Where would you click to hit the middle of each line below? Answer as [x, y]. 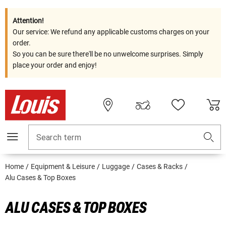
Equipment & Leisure [63, 167]
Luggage [116, 167]
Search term [59, 138]
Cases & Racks [160, 167]
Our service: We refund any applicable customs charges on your [111, 32]
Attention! [28, 21]
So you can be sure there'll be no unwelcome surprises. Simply [108, 54]
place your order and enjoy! [55, 65]
